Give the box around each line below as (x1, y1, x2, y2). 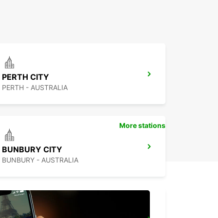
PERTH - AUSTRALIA (2, 83, 68, 92)
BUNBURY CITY (2, 145, 62, 155)
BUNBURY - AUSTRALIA (2, 156, 78, 164)
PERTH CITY (2, 72, 49, 82)
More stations (119, 121, 165, 130)
